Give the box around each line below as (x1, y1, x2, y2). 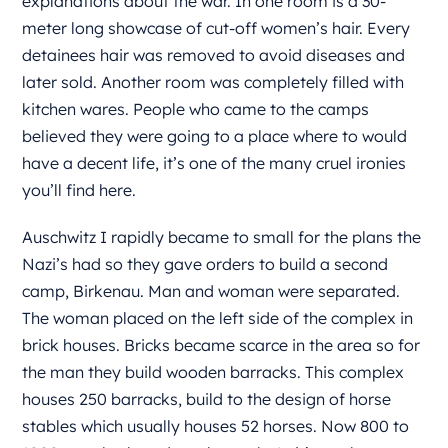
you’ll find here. (22, 180, 137, 200)
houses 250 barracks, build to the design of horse (22, 389, 392, 409)
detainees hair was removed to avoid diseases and (22, 45, 406, 65)
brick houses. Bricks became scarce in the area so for (22, 335, 421, 355)
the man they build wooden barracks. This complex (22, 362, 405, 382)
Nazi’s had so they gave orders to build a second (22, 254, 389, 274)
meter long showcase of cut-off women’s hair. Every (22, 18, 411, 38)
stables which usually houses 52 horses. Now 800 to (22, 416, 410, 436)
